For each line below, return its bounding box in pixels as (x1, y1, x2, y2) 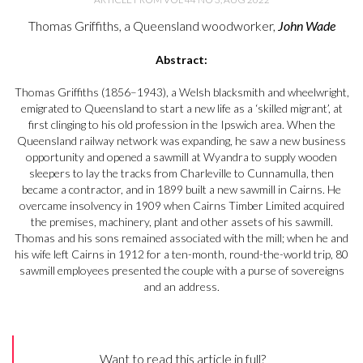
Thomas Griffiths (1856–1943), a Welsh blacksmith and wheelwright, (14, 85, 349, 100)
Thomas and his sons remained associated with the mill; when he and (15, 231, 348, 246)
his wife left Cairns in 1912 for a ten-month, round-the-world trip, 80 (15, 247, 348, 262)
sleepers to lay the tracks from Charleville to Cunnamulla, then (29, 166, 334, 181)
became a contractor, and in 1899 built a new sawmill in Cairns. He (22, 182, 341, 197)
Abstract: (156, 53, 207, 67)
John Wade (277, 18, 335, 34)
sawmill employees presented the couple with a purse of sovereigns (19, 263, 344, 278)
